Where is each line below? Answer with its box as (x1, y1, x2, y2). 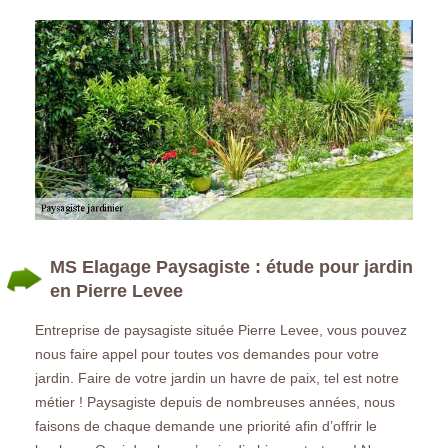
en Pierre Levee (50, 280, 183, 301)
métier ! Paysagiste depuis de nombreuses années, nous (35, 393, 395, 410)
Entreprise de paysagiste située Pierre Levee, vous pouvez (35, 321, 407, 338)
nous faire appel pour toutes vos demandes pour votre (35, 345, 379, 362)
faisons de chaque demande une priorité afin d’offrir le (35, 417, 377, 434)
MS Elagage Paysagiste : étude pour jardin (50, 256, 413, 277)
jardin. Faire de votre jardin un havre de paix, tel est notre (35, 369, 399, 386)
